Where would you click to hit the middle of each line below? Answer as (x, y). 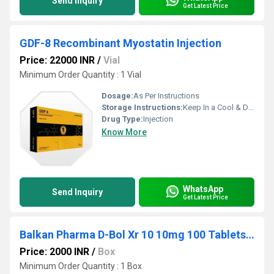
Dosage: (117, 96)
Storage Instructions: (142, 107)
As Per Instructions (166, 96)
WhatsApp (203, 189)
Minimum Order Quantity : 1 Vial (80, 75)
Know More (124, 132)
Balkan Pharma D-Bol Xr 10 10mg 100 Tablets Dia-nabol (250, 235)
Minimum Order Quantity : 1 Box (81, 266)
